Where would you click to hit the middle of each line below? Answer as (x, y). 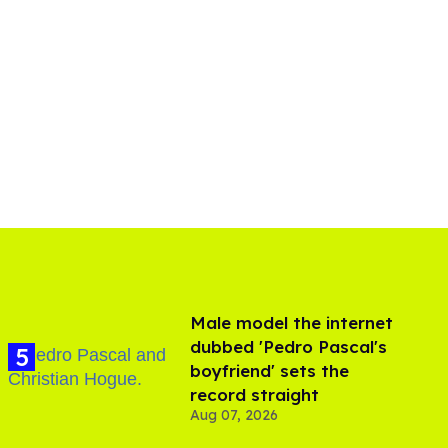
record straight (254, 395)
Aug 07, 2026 (234, 415)
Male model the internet (291, 323)
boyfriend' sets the (269, 371)
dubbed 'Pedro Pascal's (288, 347)
